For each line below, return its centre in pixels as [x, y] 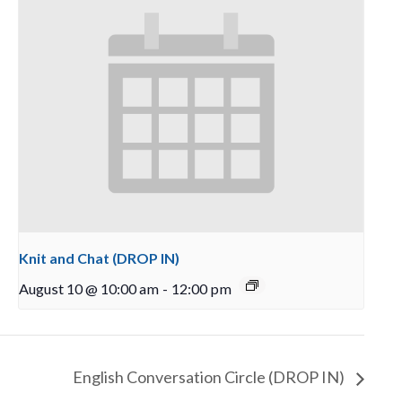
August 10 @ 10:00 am [88, 288]
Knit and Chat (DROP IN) [99, 258]
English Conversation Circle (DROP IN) [210, 377]
